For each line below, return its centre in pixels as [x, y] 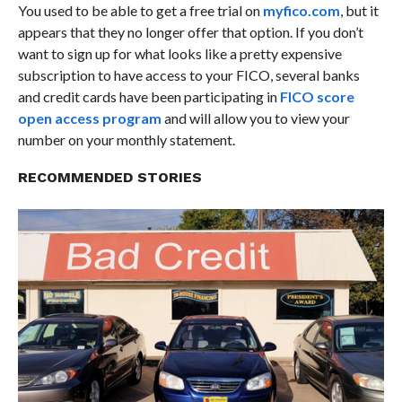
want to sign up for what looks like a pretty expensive [179, 53]
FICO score [315, 96]
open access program [89, 118]
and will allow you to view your [255, 118]
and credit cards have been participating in [147, 96]
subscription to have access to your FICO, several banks [188, 74]
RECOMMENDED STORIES [109, 177]
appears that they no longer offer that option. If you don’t [190, 31]
